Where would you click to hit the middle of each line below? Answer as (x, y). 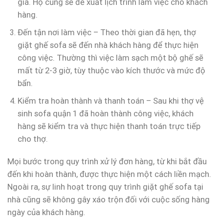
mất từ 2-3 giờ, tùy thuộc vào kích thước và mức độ (111, 71)
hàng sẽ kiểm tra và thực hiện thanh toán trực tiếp (109, 126)
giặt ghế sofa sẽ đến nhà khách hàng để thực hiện (108, 45)
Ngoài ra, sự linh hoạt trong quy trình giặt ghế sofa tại (105, 187)
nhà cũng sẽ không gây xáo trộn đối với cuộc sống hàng (109, 200)
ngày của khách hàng (45, 212)
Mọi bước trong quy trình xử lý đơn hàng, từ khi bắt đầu (107, 162)
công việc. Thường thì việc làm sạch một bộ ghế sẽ (110, 58)
